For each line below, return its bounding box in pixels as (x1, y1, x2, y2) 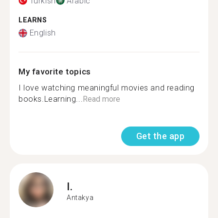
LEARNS (18, 16, 47, 24)
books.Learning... (18, 94, 83, 104)
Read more (83, 94, 121, 104)
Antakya (67, 193, 94, 201)
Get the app (136, 131, 184, 141)
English (29, 28, 56, 37)
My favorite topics (18, 67, 91, 76)
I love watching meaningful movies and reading (18, 83, 195, 92)
